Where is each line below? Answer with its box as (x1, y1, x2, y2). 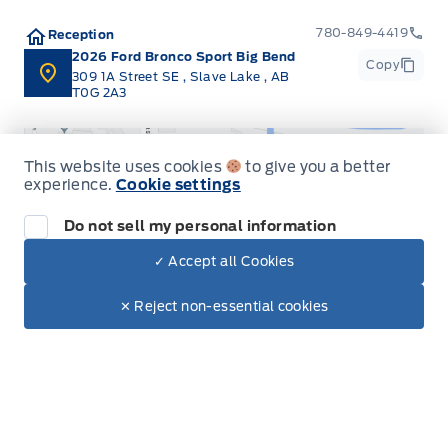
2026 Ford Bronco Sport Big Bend (72, 48, 296, 64)
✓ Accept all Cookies (153, 254, 295, 269)
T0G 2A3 (72, 84, 127, 100)
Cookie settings (115, 176, 241, 194)
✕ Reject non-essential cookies (119, 299, 329, 314)
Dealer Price (24, 257, 103, 273)
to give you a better (242, 158, 391, 176)
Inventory (24, 402, 108, 422)
